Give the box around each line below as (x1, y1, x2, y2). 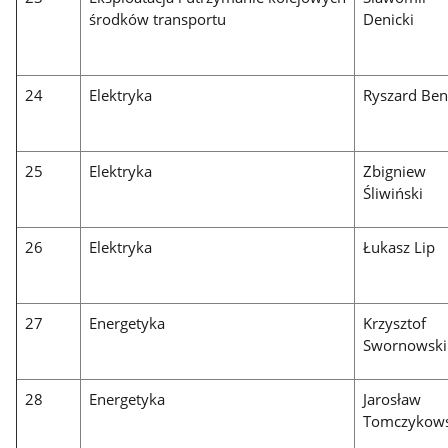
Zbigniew (363, 161, 427, 182)
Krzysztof (363, 313, 427, 334)
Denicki (363, 9, 415, 30)
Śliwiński (363, 183, 424, 204)
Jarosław (363, 389, 422, 410)
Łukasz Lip (363, 237, 436, 258)
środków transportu (89, 9, 227, 30)
